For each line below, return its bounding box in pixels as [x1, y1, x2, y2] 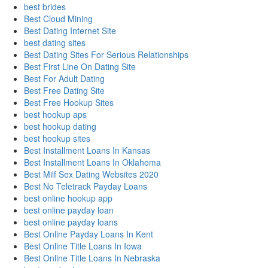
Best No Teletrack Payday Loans [24, 180, 147, 193]
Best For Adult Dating [24, 72, 105, 85]
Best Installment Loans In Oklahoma [24, 156, 161, 169]
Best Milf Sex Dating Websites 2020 [24, 168, 159, 181]
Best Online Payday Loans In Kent [24, 228, 153, 240]
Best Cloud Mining [24, 13, 93, 25]
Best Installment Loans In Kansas [24, 144, 150, 157]
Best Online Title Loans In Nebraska [24, 252, 160, 264]
